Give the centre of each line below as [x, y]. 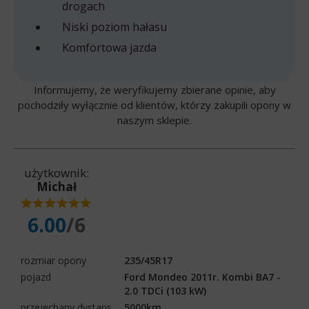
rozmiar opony [53, 260]
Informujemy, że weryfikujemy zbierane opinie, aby [154, 89]
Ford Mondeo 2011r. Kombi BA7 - [202, 277]
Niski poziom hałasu [114, 27]
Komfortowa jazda [109, 47]
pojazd [36, 277]
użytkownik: [56, 172]
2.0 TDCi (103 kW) [165, 290]
